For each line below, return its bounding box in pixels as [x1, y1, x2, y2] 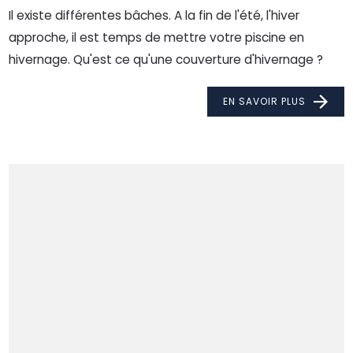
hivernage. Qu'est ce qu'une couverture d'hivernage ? [9, 51, 324, 69]
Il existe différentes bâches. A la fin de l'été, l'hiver [9, 7, 300, 24]
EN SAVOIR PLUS [222, 95, 306, 109]
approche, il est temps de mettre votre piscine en [9, 29, 305, 46]
